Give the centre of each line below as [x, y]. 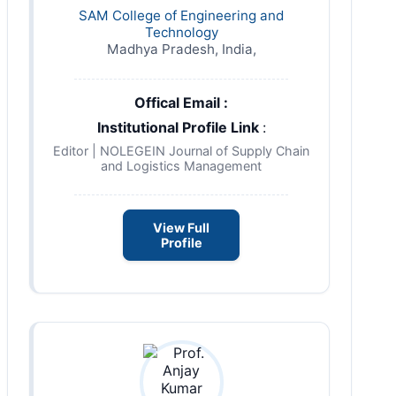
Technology [181, 32]
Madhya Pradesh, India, [181, 49]
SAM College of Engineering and [181, 15]
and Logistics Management [181, 165]
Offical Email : [181, 102]
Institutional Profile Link [179, 127]
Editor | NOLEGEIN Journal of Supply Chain [181, 150]
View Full [181, 227]
